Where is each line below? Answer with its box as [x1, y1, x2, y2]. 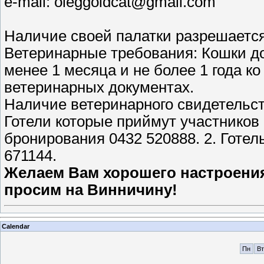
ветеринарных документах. [4, 79, 194, 96]
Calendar [2, 222, 29, 230]
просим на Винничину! [4, 181, 177, 199]
